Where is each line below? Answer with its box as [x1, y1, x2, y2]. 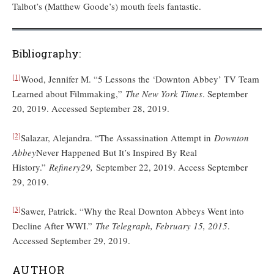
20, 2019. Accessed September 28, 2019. [12, 102, 169, 115]
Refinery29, [49, 161, 96, 174]
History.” [12, 161, 49, 174]
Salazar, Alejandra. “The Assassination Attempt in [21, 131, 214, 144]
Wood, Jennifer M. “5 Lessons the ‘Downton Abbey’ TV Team [21, 73, 259, 86]
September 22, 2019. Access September [96, 161, 248, 174]
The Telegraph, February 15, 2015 [95, 220, 228, 232]
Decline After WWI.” [12, 220, 95, 232]
